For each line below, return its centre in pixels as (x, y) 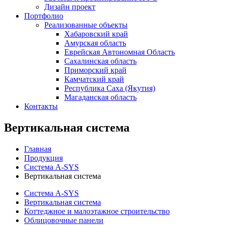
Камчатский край (94, 79)
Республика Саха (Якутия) (110, 88)
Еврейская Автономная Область (120, 52)
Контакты (41, 106)
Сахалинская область (100, 61)
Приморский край (95, 70)
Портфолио (44, 16)
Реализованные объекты (86, 25)
